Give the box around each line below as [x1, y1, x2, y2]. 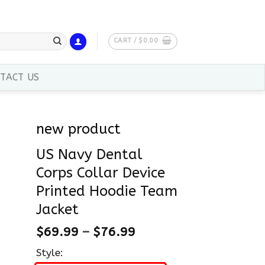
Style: [36, 246, 63, 258]
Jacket [36, 201, 79, 218]
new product [36, 121, 121, 137]
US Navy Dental [36, 146, 143, 163]
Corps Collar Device [36, 164, 165, 182]
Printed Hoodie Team [36, 183, 177, 200]
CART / [113, 36, 139, 44]
